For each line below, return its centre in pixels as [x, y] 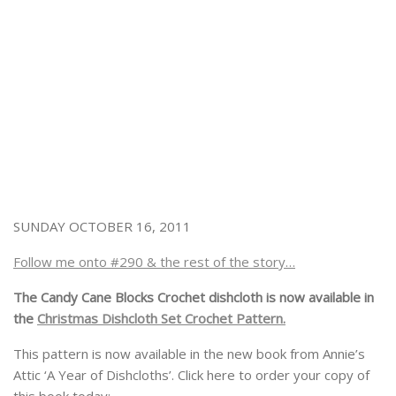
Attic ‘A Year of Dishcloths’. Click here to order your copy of [191, 374]
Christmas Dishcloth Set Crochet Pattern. [161, 318]
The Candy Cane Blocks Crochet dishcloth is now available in [194, 297]
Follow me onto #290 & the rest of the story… [154, 261]
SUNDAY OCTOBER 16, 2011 [102, 226]
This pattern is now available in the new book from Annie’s [189, 353]
